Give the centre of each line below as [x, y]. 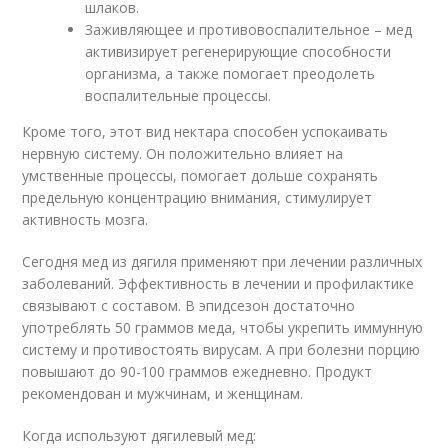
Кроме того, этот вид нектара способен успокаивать [205, 131]
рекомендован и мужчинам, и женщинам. [163, 393]
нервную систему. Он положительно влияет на [183, 153]
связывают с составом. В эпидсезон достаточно [189, 305]
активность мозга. [85, 219]
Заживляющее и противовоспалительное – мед [249, 29]
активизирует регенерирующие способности [238, 51]
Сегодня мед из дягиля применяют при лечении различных [222, 261]
